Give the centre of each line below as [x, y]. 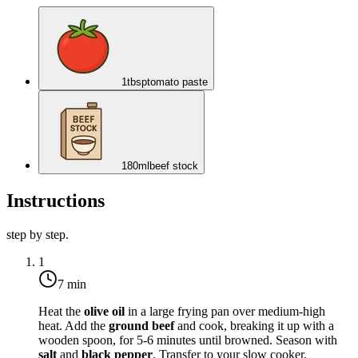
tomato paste [177, 82]
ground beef [141, 325]
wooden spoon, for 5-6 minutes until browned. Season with [188, 340]
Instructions [56, 200]
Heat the [61, 311]
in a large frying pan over [191, 311]
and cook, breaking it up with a [254, 325]
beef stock [174, 165]
